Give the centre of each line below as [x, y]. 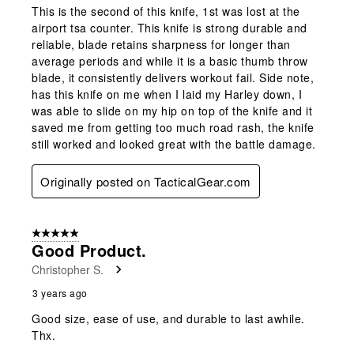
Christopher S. [68, 269]
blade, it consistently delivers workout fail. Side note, [173, 77]
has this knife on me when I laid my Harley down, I [167, 94]
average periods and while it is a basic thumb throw [170, 60]
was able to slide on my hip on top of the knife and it [172, 110]
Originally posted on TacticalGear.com [146, 181]
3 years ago [60, 292]
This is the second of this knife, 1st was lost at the [166, 11]
